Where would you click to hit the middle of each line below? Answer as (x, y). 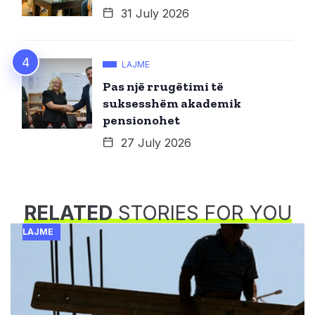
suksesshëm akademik (172, 104)
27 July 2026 (154, 143)
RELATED (68, 213)
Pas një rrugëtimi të (163, 87)
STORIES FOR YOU (202, 213)
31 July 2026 (153, 14)
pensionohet (141, 121)
